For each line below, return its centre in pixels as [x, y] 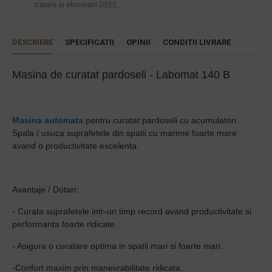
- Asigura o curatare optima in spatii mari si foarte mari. [117, 246]
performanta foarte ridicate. [65, 224]
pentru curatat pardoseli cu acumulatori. [161, 120]
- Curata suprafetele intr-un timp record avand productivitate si [132, 211]
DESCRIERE [32, 42]
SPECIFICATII [90, 42]
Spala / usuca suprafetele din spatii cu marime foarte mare [124, 133]
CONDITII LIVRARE [197, 42]
